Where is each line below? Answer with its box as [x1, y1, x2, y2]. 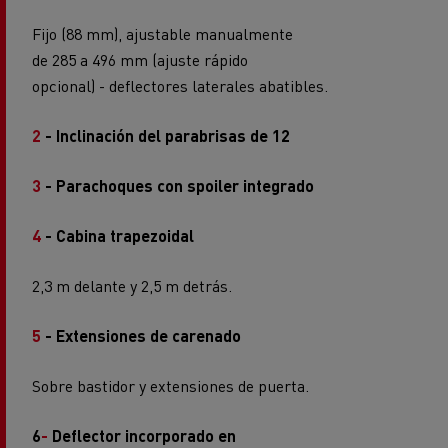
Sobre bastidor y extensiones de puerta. [32, 375, 309, 397]
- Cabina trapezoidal [45, 225, 194, 247]
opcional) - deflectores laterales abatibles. [32, 75, 328, 97]
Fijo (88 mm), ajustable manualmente [32, 23, 293, 45]
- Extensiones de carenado [45, 325, 241, 347]
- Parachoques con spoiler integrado [45, 175, 314, 197]
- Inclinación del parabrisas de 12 [41, 125, 290, 147]
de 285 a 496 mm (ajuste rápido [32, 49, 248, 71]
